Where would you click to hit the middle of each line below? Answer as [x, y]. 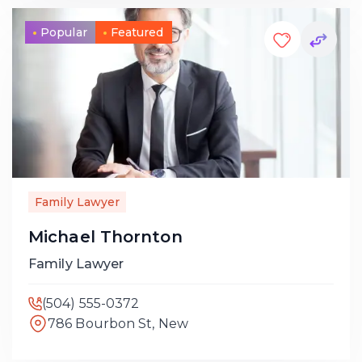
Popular [64, 32]
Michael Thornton [105, 237]
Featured [137, 32]
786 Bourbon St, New [118, 323]
